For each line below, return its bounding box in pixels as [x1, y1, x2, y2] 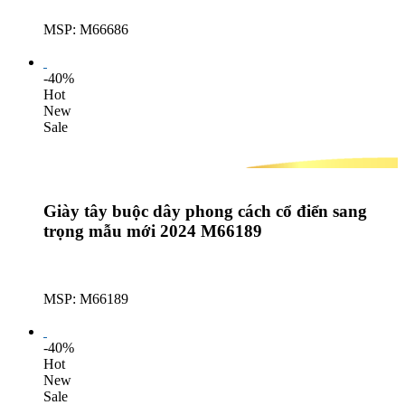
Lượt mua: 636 [43, 306, 128, 323]
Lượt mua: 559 [43, 38, 128, 54]
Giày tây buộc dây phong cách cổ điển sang [43, 201, 367, 221]
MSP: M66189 [43, 290, 128, 306]
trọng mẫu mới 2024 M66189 [43, 221, 262, 240]
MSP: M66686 [43, 22, 128, 38]
